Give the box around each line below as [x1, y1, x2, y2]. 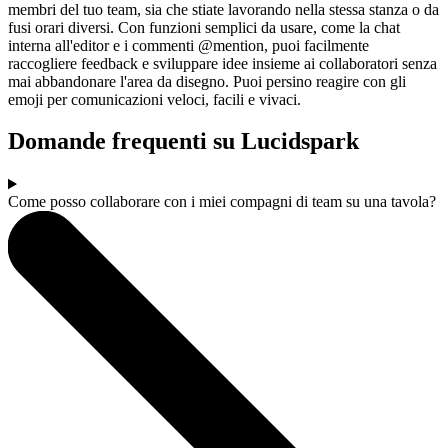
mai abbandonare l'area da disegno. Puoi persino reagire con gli [8, 72, 406, 90]
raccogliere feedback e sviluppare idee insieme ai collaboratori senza [8, 54, 437, 72]
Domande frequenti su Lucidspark [8, 128, 359, 155]
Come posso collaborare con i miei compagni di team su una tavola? [8, 193, 436, 211]
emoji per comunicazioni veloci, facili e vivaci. [8, 90, 301, 108]
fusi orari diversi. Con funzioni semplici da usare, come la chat [8, 18, 400, 36]
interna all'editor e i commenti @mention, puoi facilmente [8, 36, 369, 54]
